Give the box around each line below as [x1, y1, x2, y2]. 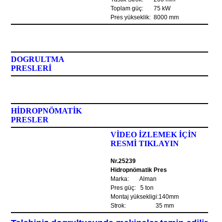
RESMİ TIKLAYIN [111, 139, 179, 148]
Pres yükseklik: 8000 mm [111, 14, 179, 21]
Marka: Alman [111, 175, 157, 182]
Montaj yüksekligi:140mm [111, 193, 179, 200]
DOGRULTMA [11, 55, 64, 63]
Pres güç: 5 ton [111, 184, 154, 191]
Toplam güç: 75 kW [111, 5, 171, 12]
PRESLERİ [11, 64, 52, 72]
